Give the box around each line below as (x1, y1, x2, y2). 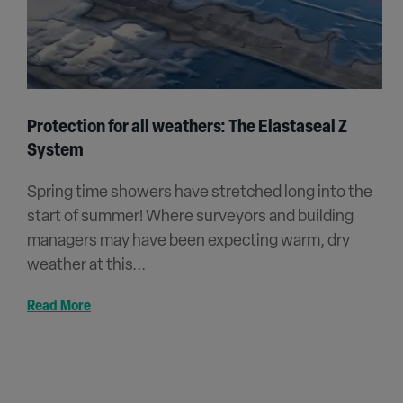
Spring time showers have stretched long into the (27, 184, 372, 201)
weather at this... (27, 256, 146, 274)
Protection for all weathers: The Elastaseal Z (27, 118, 347, 137)
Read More (27, 299, 91, 314)
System (27, 141, 84, 160)
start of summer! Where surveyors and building (27, 208, 354, 226)
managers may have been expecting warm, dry (27, 232, 350, 250)
